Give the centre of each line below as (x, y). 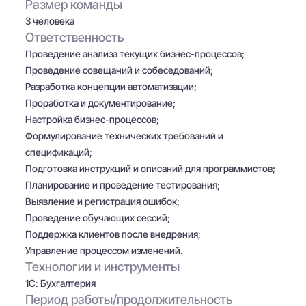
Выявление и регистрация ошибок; (102, 201)
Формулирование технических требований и (124, 136)
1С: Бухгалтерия (60, 283)
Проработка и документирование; (100, 103)
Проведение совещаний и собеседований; (119, 70)
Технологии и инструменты (102, 267)
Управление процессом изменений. (104, 250)
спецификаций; (59, 152)
